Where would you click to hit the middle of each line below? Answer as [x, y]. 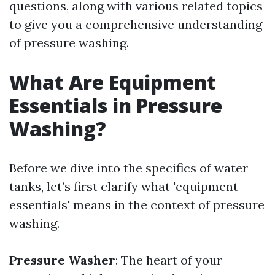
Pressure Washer [62, 260]
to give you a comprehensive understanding [136, 24]
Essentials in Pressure [116, 105]
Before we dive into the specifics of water [129, 168]
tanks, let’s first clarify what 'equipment [124, 186]
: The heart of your [169, 260]
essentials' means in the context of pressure [137, 205]
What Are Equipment [113, 82]
